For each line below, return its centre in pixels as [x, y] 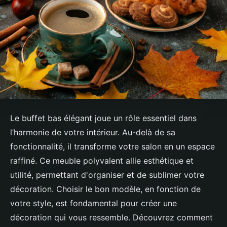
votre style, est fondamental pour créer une [93, 203]
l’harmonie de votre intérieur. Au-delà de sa [93, 133]
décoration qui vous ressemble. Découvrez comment [111, 218]
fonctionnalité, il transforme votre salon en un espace [112, 147]
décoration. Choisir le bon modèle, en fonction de [105, 189]
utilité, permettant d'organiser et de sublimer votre [107, 175]
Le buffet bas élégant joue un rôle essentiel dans [103, 118]
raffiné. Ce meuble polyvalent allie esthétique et [102, 161]
